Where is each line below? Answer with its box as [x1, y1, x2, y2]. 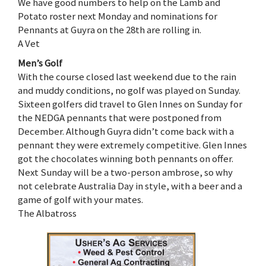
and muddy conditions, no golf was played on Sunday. [18, 83, 240, 97]
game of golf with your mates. [18, 192, 143, 206]
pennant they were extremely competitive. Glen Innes [18, 138, 247, 151]
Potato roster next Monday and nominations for [18, 9, 217, 23]
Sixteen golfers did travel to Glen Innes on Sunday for [18, 97, 242, 110]
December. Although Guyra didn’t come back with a [18, 124, 234, 138]
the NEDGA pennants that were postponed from [18, 110, 221, 124]
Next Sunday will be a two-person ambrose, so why [18, 165, 233, 179]
